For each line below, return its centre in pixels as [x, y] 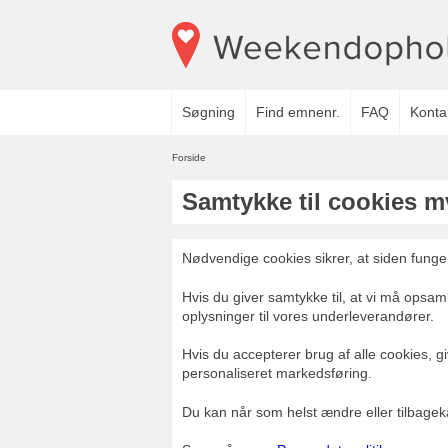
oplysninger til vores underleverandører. [308, 315]
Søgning [208, 112]
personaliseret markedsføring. [277, 373]
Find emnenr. [298, 112]
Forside [189, 157]
